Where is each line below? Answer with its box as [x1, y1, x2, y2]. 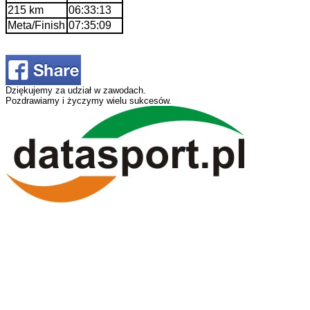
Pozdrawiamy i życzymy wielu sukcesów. [6, 95, 172, 106]
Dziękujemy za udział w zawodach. [6, 84, 146, 95]
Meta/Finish [8, 19, 65, 31]
